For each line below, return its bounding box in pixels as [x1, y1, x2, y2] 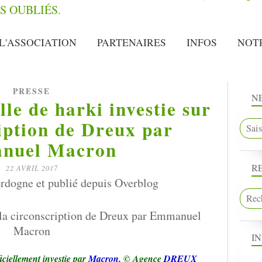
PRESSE [13, 85, 50, 97]
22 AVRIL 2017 [5, 163, 58, 173]
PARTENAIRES [97, 36, 166, 49]
